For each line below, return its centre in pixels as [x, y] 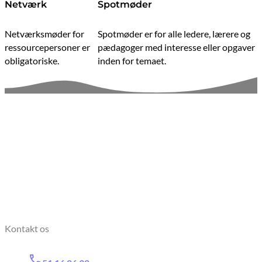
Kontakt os [27, 229]
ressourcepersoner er [47, 47]
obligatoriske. [32, 61]
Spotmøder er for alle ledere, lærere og [174, 34]
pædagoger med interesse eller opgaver [177, 47]
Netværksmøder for [44, 34]
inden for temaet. [132, 61]
